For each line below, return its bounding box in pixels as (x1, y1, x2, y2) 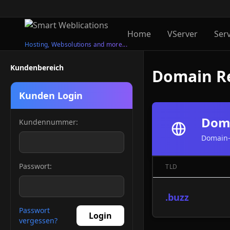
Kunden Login (19, 89, 83, 102)
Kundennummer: (19, 117, 78, 127)
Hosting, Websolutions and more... (25, 40, 127, 49)
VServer (167, 28, 198, 40)
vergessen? (19, 215, 57, 225)
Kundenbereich (10, 62, 64, 72)
